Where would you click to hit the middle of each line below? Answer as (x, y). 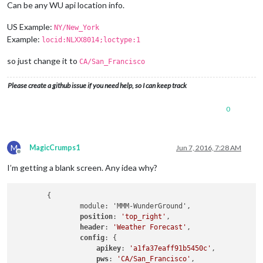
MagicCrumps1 (55, 147)
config (92, 238)
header (92, 227)
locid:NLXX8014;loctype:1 (91, 40)
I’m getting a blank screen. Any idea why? (82, 167)
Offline (29, 156)
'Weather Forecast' (150, 227)
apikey (109, 248)
